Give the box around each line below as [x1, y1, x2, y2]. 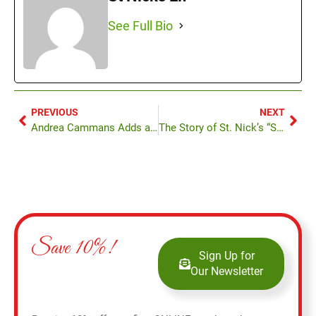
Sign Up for [199, 249, 255, 263]
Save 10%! [32, 235, 114, 262]
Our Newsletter [190, 265, 263, 279]
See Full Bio [108, 18, 173, 34]
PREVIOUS [31, 107, 78, 119]
